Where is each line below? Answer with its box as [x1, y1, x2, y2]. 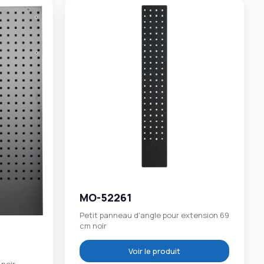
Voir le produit [128, 245, 181, 256]
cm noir [80, 220, 107, 231]
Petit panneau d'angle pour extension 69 [80, 209, 230, 220]
